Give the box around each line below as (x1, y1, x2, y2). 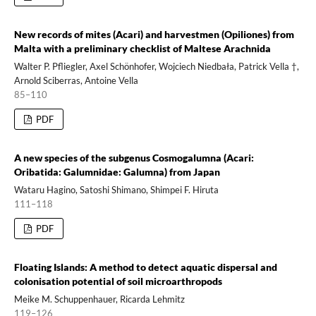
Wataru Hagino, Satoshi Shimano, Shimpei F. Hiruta (13, 183, 219, 195)
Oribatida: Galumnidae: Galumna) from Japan (13, 165, 220, 178)
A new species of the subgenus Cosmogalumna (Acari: (13, 151, 254, 164)
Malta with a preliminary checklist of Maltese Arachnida (13, 42, 271, 54)
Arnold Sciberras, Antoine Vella (13, 74, 138, 86)
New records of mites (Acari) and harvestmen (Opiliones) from (13, 28, 294, 40)
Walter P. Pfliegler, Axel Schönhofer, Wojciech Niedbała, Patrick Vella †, (13, 60, 299, 72)
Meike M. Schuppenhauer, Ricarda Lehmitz (13, 293, 185, 305)
